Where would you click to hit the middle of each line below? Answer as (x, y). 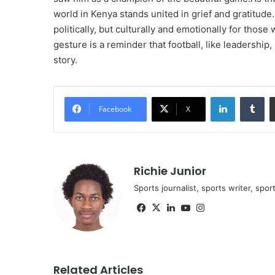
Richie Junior (170, 171)
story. (65, 60)
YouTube (211, 207)
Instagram (228, 207)
